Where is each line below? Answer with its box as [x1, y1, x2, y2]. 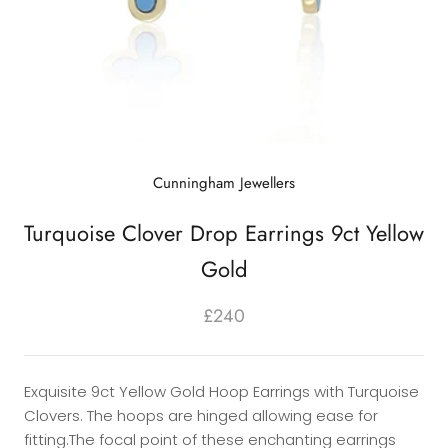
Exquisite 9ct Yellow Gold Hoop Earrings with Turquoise [24, 380, 419, 402]
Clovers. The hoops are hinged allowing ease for [24, 404, 378, 426]
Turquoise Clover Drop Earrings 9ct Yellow [24, 216, 424, 249]
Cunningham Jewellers [153, 171, 295, 194]
